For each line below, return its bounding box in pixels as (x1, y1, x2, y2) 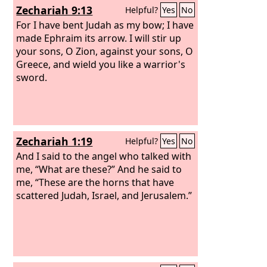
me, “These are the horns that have (16, 175, 175, 189)
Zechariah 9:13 (16, 3, 93, 17)
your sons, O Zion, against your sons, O (16, 44, 194, 58)
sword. (16, 70, 48, 84)
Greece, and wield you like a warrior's (16, 57, 186, 71)
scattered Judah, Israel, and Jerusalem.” (16, 188, 193, 202)
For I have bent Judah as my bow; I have (16, 18, 194, 32)
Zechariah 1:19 (16, 134, 93, 148)
